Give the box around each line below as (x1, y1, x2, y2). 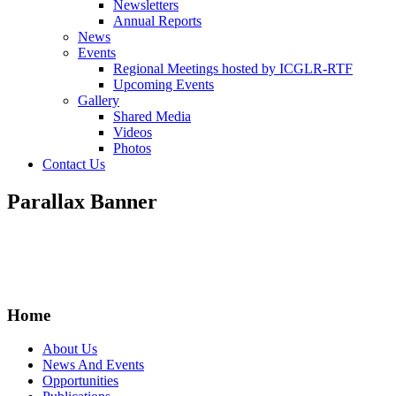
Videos (113, 125, 152, 141)
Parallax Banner (7, 190, 157, 214)
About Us (42, 341, 97, 357)
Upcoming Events (113, 77, 214, 93)
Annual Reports (113, 13, 202, 29)
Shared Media (113, 109, 191, 125)
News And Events (42, 357, 144, 373)
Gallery (78, 93, 119, 109)
